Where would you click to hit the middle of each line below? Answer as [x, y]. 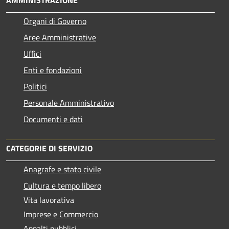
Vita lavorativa [49, 200]
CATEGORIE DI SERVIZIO [49, 148]
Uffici [32, 53]
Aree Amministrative [60, 37]
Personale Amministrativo [69, 102]
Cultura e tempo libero [62, 185]
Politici [35, 86]
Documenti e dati [53, 119]
